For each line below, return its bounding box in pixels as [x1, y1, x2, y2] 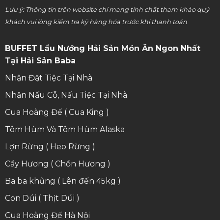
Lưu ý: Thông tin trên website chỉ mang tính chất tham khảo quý [4, 6, 209, 14]
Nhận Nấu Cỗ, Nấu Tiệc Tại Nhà [4, 90, 127, 100]
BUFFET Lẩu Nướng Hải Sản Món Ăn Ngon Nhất [4, 44, 200, 54]
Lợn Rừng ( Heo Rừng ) [4, 142, 95, 152]
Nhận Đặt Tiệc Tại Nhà [4, 73, 92, 83]
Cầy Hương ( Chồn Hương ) [4, 159, 110, 169]
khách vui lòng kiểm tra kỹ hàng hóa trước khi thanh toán [4, 18, 187, 26]
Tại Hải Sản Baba [4, 56, 76, 66]
